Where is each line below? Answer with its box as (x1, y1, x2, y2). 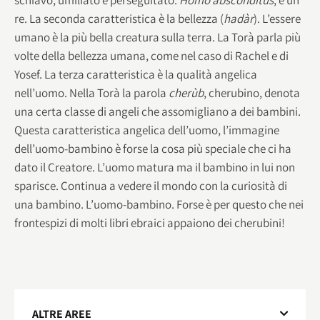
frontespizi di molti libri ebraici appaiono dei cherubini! (14, 214, 285, 231)
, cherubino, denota (204, 84, 300, 101)
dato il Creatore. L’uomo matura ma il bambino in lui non (14, 159, 295, 175)
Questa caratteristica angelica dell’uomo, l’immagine (14, 121, 279, 138)
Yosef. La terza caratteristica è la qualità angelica (14, 66, 257, 82)
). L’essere (254, 10, 301, 26)
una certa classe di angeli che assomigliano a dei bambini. (14, 103, 301, 119)
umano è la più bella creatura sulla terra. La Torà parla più (14, 29, 301, 45)
